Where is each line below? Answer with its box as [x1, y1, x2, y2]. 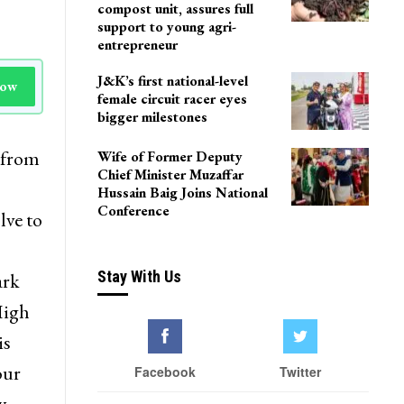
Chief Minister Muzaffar [96, 164, 243, 184]
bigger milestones [96, 107, 207, 127]
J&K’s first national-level [96, 71, 248, 91]
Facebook [133, 363, 196, 381]
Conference [96, 200, 170, 220]
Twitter [280, 363, 322, 381]
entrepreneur [96, 35, 178, 55]
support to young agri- [96, 17, 236, 37]
